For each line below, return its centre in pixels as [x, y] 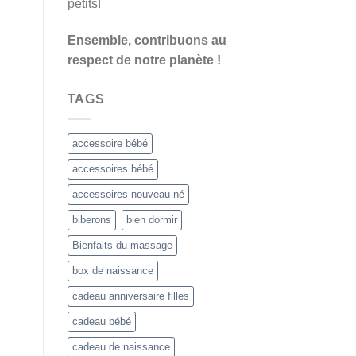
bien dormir [151, 219]
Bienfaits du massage [122, 245]
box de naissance [112, 270]
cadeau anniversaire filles [130, 296]
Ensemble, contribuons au [147, 41]
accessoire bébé [110, 143]
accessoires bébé [112, 168]
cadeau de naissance [121, 346]
